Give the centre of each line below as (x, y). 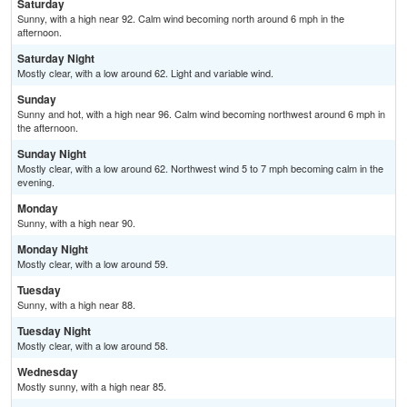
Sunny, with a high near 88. (76, 305)
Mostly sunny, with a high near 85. (92, 387)
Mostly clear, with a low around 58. (93, 346)
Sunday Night (52, 154)
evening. (36, 182)
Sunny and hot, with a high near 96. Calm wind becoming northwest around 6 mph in (201, 114)
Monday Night (53, 249)
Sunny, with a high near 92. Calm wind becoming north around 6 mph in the (181, 19)
